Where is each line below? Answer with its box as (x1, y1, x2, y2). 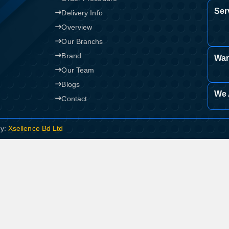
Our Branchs (61, 37, 103, 45)
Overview (61, 23, 93, 31)
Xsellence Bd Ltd (8, 124, 63, 132)
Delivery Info (61, 9, 103, 17)
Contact (61, 95, 87, 103)
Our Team (61, 66, 95, 74)
